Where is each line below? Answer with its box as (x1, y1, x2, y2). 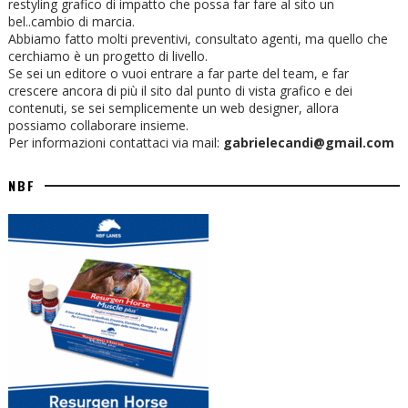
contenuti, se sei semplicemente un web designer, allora (7, 99, 339, 117)
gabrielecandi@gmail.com (222, 134, 394, 152)
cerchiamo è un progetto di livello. (7, 47, 208, 66)
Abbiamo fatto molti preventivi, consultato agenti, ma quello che (7, 30, 388, 48)
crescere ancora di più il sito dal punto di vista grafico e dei (7, 82, 352, 100)
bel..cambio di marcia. (7, 13, 135, 31)
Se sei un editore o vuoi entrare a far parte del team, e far (7, 65, 349, 83)
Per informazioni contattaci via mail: (7, 134, 223, 152)
